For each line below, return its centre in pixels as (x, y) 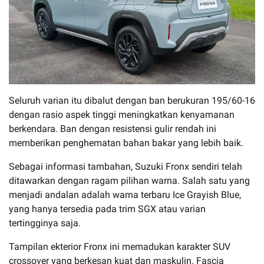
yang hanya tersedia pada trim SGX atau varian (107, 209)
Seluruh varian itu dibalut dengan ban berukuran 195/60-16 (132, 101)
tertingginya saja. (45, 223)
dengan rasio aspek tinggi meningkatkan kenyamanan (122, 115)
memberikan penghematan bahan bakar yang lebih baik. (126, 143)
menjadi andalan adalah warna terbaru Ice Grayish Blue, (125, 195)
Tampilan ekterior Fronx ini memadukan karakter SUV (120, 247)
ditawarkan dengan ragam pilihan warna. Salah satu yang (129, 181)
